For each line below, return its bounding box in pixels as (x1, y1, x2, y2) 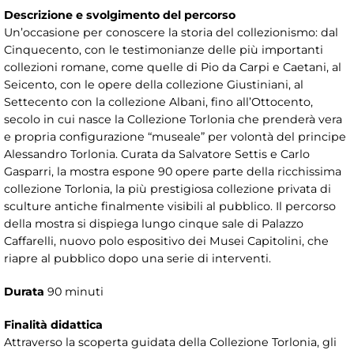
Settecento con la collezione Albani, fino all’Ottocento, (4, 94, 313, 109)
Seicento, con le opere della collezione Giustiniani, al (4, 77, 303, 92)
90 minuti (44, 284, 104, 299)
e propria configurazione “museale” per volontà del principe (4, 129, 346, 144)
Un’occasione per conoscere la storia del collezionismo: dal (4, 24, 338, 40)
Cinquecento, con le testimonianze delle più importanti (4, 42, 323, 57)
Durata (4, 284, 44, 299)
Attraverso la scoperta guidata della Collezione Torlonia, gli (4, 334, 337, 349)
